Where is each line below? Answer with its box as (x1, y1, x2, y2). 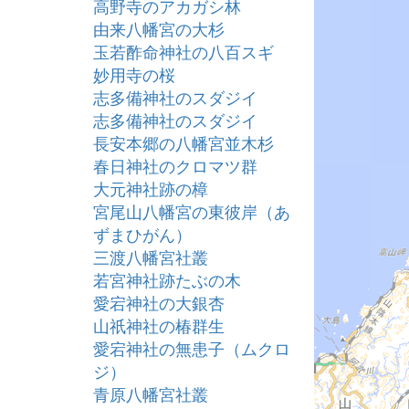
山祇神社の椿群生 (93, 313, 225, 337)
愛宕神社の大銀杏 (93, 290, 225, 314)
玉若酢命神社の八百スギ (93, 39, 274, 63)
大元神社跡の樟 (93, 176, 208, 200)
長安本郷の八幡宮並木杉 (93, 131, 274, 154)
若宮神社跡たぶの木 (93, 267, 241, 291)
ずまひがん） (93, 222, 192, 246)
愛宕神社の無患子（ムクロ (93, 336, 290, 360)
